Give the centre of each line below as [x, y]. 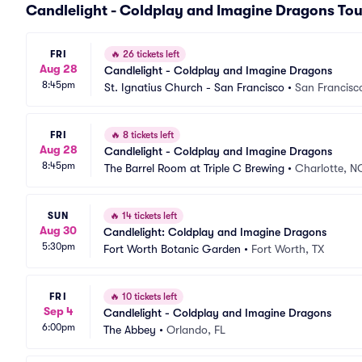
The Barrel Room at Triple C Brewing [194, 168]
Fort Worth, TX [288, 249]
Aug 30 [58, 230]
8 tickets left [147, 135]
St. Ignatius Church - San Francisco [194, 87]
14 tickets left [148, 216]
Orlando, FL [196, 330]
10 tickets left [148, 297]
